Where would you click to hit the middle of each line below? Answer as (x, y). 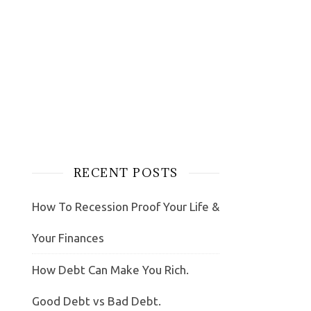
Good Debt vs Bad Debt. (96, 301)
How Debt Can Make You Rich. (110, 270)
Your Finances (68, 238)
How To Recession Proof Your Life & (126, 207)
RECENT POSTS (126, 173)
